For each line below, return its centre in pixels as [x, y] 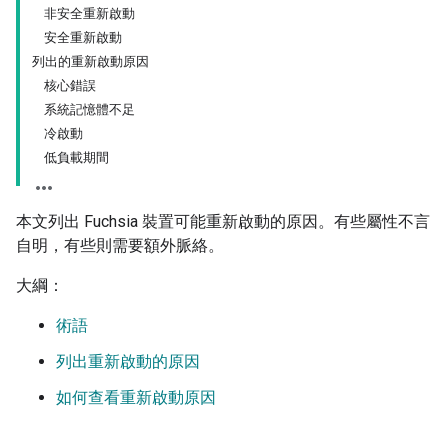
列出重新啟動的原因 [128, 362]
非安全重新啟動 [89, 14]
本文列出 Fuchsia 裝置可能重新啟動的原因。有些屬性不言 [223, 222]
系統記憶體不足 [89, 110]
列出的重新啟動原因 [90, 62]
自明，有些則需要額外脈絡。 [120, 246]
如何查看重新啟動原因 [136, 398]
